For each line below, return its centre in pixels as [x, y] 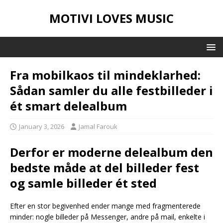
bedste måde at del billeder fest [105, 167]
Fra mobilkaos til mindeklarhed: [105, 75]
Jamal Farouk [98, 126]
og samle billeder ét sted [83, 183]
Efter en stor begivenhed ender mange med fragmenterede [105, 206]
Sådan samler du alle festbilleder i [111, 90]
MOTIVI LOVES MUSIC [111, 18]
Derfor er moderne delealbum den [111, 152]
